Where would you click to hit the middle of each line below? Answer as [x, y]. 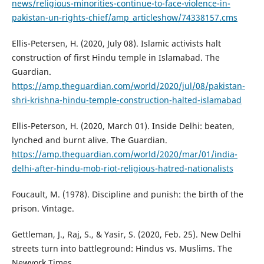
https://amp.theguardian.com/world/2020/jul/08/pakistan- [128, 85]
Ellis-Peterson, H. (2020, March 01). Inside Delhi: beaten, [123, 126]
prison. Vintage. [43, 208]
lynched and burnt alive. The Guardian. [89, 140]
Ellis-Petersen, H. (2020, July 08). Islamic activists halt [116, 43]
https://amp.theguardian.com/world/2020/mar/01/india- [124, 154]
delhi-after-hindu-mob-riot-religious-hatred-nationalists [122, 168]
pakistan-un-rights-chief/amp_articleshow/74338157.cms [124, 17]
